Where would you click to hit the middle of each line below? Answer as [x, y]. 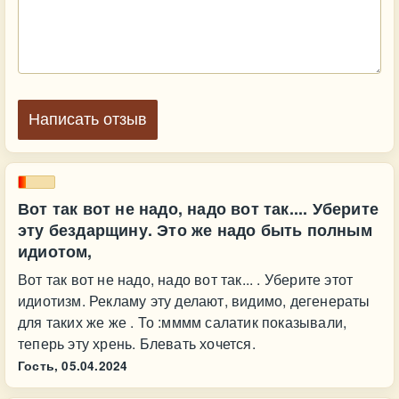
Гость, [38, 366]
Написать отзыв [88, 119]
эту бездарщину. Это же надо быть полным [195, 230]
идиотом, [55, 251]
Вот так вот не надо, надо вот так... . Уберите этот [186, 279]
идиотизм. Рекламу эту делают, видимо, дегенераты [194, 301]
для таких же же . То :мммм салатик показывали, [183, 322]
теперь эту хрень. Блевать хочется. [137, 343]
